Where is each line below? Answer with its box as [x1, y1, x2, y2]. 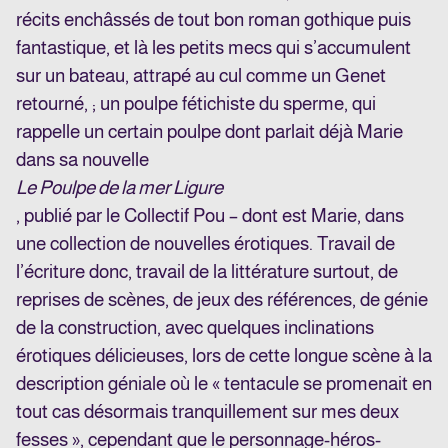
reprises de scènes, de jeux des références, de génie [16, 289, 428, 311]
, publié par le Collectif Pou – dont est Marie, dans [16, 205, 404, 227]
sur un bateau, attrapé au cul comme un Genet [16, 65, 386, 87]
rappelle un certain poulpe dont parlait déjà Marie [16, 121, 403, 143]
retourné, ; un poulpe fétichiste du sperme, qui [16, 93, 376, 115]
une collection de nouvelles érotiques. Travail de [16, 233, 395, 255]
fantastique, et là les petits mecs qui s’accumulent [16, 37, 411, 59]
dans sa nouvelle [16, 149, 149, 171]
